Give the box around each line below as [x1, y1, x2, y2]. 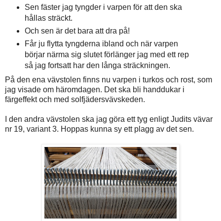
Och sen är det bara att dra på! [24, 27, 132, 36]
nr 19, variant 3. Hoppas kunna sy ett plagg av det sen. [5, 125, 194, 134]
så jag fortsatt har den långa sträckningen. [24, 61, 170, 70]
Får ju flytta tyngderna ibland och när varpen [24, 39, 178, 48]
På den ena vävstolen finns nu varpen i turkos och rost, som [5, 75, 212, 84]
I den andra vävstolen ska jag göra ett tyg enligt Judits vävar [5, 115, 213, 124]
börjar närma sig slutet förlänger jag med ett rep [24, 50, 189, 59]
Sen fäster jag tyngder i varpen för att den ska [24, 3, 182, 12]
